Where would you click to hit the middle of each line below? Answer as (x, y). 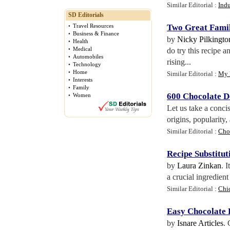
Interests (83, 80)
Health (81, 41)
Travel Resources (93, 26)
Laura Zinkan (199, 166)
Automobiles (88, 56)
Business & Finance (96, 33)
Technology (87, 64)
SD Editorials (86, 15)
